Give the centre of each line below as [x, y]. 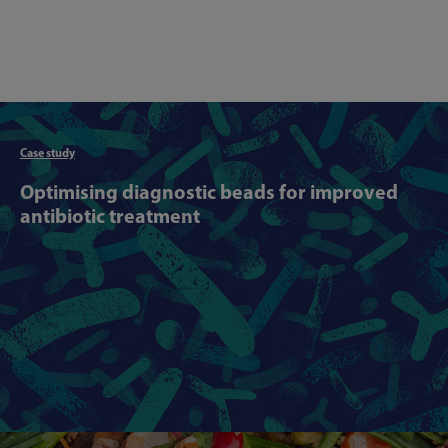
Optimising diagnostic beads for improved [209, 191]
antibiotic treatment [110, 215]
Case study [47, 152]
